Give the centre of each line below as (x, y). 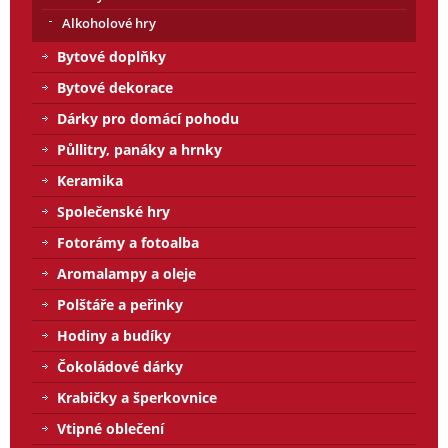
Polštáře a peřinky (120, 304)
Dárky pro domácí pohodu (148, 118)
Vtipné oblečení (110, 428)
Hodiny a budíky (114, 335)
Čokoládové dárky (120, 366)
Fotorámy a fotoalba (128, 242)
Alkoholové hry (109, 22)
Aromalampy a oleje (126, 273)
